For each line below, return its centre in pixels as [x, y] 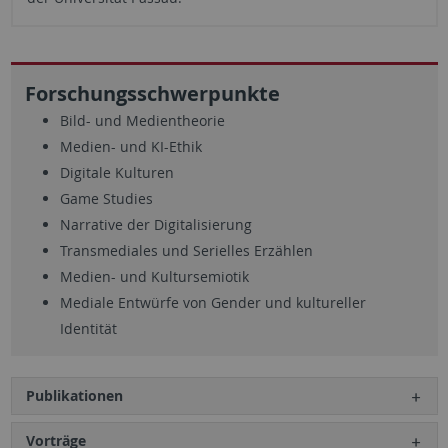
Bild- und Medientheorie [142, 120]
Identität [88, 328]
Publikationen [74, 395]
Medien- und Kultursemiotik [154, 276]
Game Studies [106, 198]
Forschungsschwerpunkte [152, 93]
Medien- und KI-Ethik [130, 146]
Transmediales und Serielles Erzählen [186, 250]
